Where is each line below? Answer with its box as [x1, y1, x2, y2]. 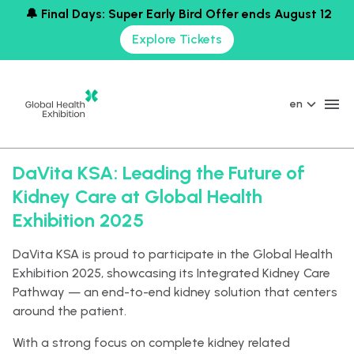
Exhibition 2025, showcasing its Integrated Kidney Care [13, 265, 330, 281]
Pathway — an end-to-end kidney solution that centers [13, 284, 337, 299]
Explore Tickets [132, 32, 222, 47]
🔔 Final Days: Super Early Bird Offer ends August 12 [22, 6, 332, 21]
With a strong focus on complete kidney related [13, 335, 290, 350]
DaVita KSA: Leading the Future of [13, 161, 305, 184]
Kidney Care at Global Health [13, 185, 262, 208]
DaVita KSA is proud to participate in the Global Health [13, 247, 333, 262]
